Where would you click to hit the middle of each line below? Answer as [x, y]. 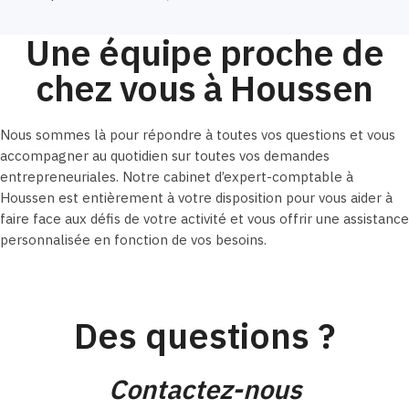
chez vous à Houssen [204, 89]
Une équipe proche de [204, 53]
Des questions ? [204, 335]
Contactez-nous [204, 388]
